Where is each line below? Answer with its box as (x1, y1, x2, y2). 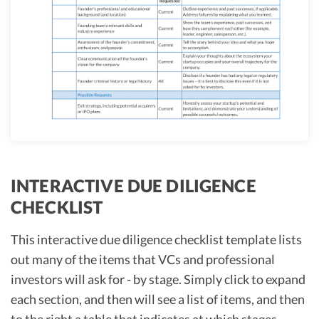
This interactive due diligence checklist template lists (11, 231, 302, 247)
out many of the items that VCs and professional (11, 251, 275, 267)
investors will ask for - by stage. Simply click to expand (11, 271, 305, 287)
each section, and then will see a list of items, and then (11, 291, 305, 307)
